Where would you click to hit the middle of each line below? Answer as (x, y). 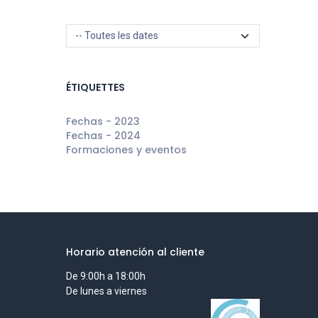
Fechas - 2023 (103, 121)
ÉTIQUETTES (96, 87)
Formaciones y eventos (127, 150)
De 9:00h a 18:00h (106, 276)
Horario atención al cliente (136, 252)
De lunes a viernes (107, 291)
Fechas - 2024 (104, 136)
